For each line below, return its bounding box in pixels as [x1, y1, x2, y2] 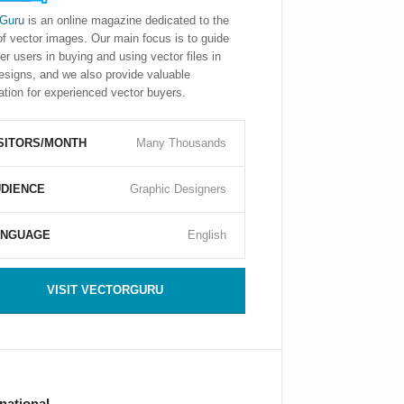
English [187, 228, 226, 243]
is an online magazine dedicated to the [23, 14, 229, 28]
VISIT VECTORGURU [47, 283, 164, 298]
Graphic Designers [129, 182, 226, 197]
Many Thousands [135, 136, 226, 151]
